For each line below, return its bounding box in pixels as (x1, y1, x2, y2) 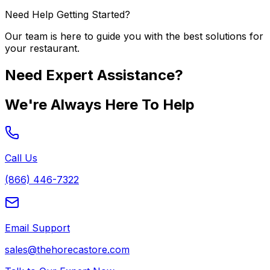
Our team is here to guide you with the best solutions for (5, 30, 263, 43)
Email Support (5, 222, 70, 234)
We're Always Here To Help (5, 96, 195, 114)
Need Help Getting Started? (5, 8, 130, 21)
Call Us (5, 152, 37, 165)
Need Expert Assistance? (5, 66, 183, 84)
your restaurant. (5, 42, 80, 55)
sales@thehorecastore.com (5, 243, 130, 256)
